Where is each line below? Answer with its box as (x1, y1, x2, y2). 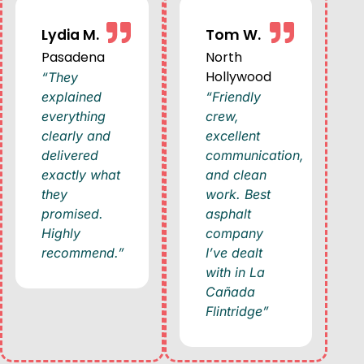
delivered (41, 147, 98, 164)
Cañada (205, 284, 255, 301)
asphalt (205, 206, 251, 223)
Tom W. (205, 25, 261, 45)
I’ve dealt (205, 245, 262, 262)
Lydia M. (41, 25, 100, 45)
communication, (205, 147, 304, 164)
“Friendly (205, 89, 261, 106)
